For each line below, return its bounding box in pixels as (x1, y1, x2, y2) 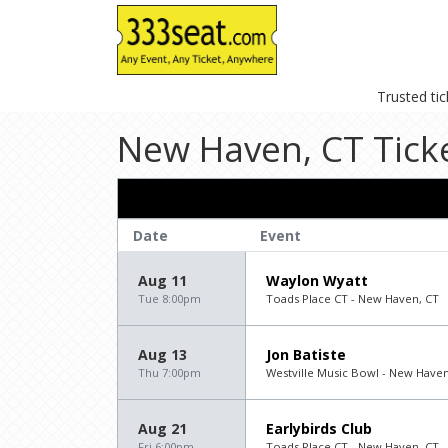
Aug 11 (138, 270, 187, 290)
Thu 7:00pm (138, 364, 201, 380)
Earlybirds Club (266, 418, 372, 438)
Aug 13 (138, 344, 187, 364)
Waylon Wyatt (266, 270, 368, 290)
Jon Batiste (266, 344, 346, 364)
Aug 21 (138, 418, 187, 438)
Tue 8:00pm (138, 290, 201, 306)
